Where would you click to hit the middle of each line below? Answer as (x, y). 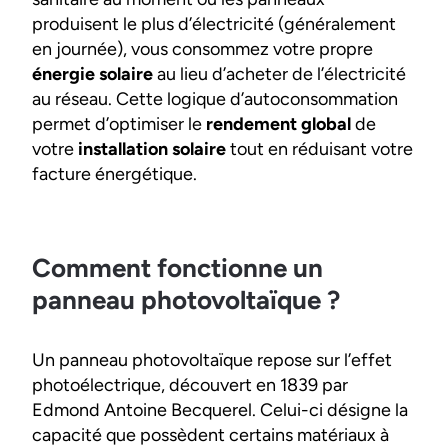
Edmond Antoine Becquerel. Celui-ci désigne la (220, 410)
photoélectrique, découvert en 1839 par (190, 385)
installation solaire (152, 149)
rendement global (278, 124)
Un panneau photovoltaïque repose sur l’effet (212, 360)
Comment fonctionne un (177, 268)
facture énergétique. (116, 174)
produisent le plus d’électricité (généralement (214, 24)
